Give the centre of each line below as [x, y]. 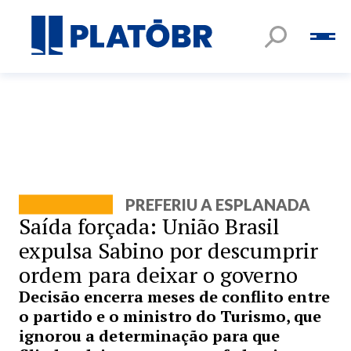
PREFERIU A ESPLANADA [218, 204]
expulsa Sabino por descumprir [168, 250]
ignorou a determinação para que [149, 336]
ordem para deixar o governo [158, 275]
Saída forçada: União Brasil [149, 226]
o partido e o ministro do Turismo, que [170, 316]
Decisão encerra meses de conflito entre [174, 297]
